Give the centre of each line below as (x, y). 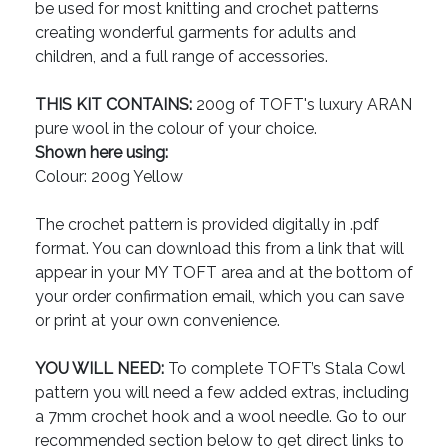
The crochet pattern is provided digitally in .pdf (207, 225)
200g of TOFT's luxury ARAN (302, 105)
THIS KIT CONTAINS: (113, 105)
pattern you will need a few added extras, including (222, 393)
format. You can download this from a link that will (219, 249)
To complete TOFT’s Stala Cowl (284, 369)
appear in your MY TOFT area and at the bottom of (224, 273)
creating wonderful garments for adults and (195, 33)
